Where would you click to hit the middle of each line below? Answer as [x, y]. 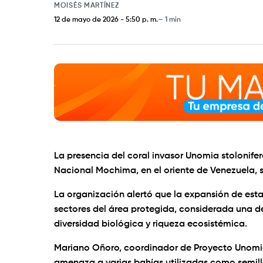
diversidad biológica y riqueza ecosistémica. [151, 225]
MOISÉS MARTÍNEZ [87, 6]
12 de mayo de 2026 [86, 20]
